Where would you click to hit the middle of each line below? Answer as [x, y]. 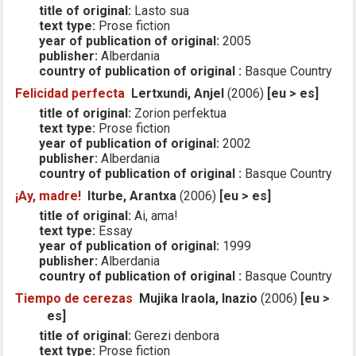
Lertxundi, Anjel [178, 93]
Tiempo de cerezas [74, 298]
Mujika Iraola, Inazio [199, 298]
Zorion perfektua [179, 113]
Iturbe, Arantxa [132, 195]
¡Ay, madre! [48, 195]
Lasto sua [161, 10]
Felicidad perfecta [70, 93]
